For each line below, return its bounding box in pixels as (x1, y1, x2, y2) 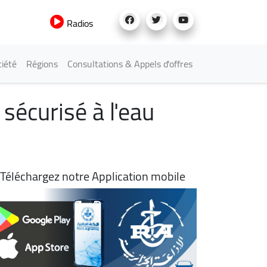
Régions (26, 55, 58, 73)
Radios (64, 14, 93, 32)
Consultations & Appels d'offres (67, 55, 193, 73)
